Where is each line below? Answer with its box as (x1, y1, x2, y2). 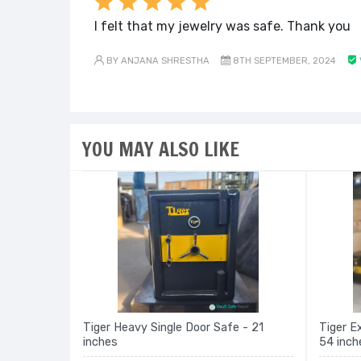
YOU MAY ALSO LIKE (82, 135, 239, 163)
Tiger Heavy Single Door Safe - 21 (83, 321, 263, 334)
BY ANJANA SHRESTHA (104, 56, 210, 66)
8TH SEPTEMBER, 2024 (230, 56, 336, 66)
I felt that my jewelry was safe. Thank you (94, 19, 351, 34)
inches (83, 335, 118, 349)
